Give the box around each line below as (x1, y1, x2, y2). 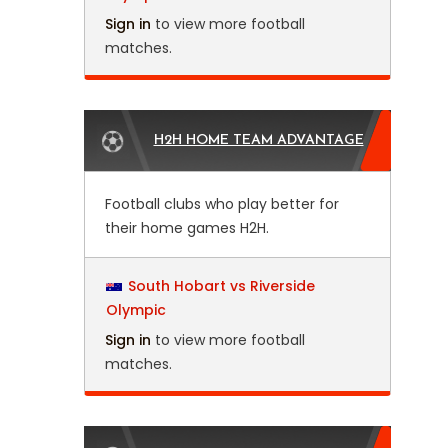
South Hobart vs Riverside (127, 276, 315, 296)
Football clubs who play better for (104, 194, 339, 214)
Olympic (105, 300, 166, 320)
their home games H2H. (104, 218, 269, 238)
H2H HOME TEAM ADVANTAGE (153, 133, 364, 148)
